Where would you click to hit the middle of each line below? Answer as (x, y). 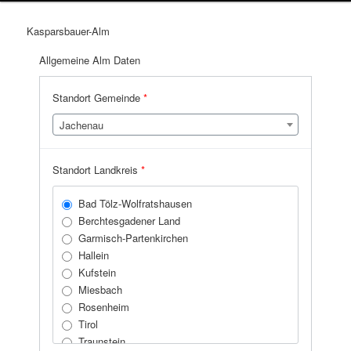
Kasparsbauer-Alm (69, 31)
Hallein (94, 255)
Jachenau (82, 125)
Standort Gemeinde (98, 97)
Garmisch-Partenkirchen (134, 237)
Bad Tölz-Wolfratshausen (136, 203)
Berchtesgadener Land (130, 220)
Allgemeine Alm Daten (90, 60)
